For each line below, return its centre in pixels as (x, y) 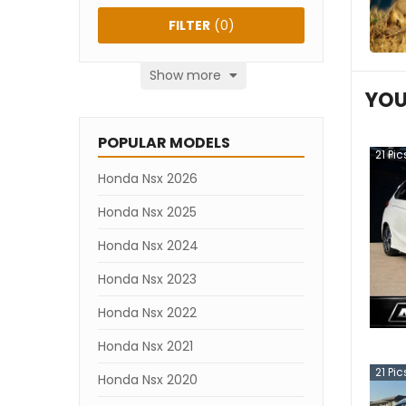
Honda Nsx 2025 (147, 212)
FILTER (189, 25)
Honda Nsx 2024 (148, 246)
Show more (187, 75)
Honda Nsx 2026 (148, 179)
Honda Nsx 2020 (148, 380)
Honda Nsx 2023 (147, 279)
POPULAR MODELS (164, 143)
